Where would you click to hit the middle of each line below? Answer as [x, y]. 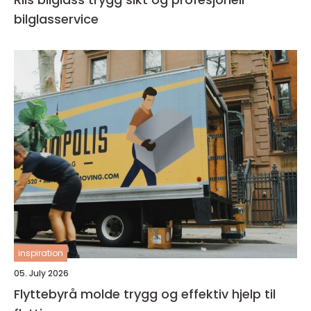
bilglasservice [56, 19]
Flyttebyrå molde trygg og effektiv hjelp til [69, 294]
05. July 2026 [41, 273]
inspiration [41, 253]
